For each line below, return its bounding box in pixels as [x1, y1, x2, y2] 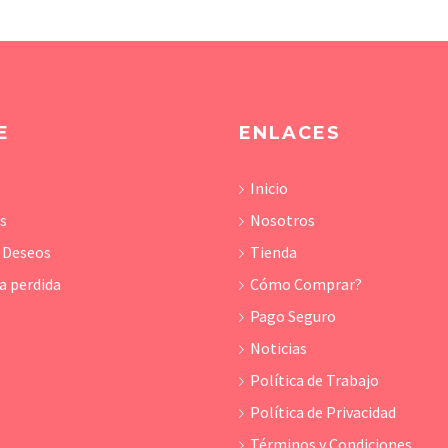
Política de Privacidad [249, 402, 396, 423]
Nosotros [249, 210, 315, 231]
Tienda [249, 242, 297, 263]
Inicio [249, 178, 288, 199]
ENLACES [238, 122, 341, 145]
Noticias [249, 338, 307, 359]
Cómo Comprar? [249, 274, 362, 295]
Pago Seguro [249, 306, 336, 327]
